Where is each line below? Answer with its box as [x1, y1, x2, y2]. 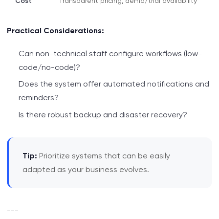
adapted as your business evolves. [22, 164, 149, 174]
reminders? [19, 93, 59, 103]
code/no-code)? [19, 63, 80, 72]
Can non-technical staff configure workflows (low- [19, 49, 202, 59]
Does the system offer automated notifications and [19, 79, 209, 89]
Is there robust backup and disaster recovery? [19, 109, 187, 119]
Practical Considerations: [7, 25, 104, 35]
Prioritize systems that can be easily [37, 151, 170, 160]
